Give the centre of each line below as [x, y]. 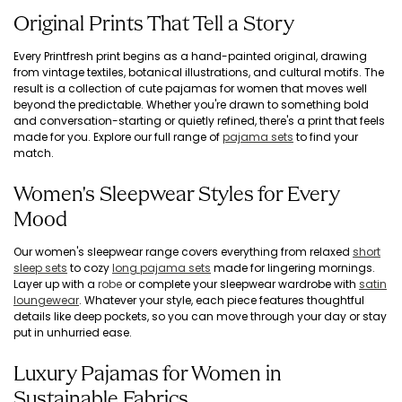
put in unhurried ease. [73, 332]
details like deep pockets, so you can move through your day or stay [200, 316]
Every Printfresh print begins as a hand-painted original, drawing [190, 56]
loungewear [46, 300]
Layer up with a [56, 284]
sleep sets [40, 268]
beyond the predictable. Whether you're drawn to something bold [191, 105]
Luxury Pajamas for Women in [148, 375]
